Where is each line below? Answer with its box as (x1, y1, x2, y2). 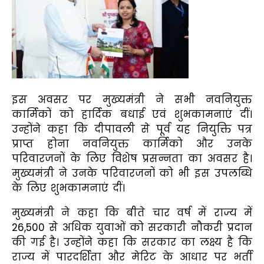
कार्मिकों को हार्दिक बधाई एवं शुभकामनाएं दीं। (12, 107, 252, 121)
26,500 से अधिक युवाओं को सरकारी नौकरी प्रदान (12, 220, 252, 235)
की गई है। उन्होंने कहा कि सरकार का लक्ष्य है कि (12, 235, 252, 249)
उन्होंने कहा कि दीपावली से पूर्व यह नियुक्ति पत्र (12, 121, 252, 136)
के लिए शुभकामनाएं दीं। (12, 180, 125, 195)
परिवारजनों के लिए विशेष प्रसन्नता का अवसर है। (12, 151, 252, 166)
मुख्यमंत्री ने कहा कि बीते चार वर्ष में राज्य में (12, 205, 252, 220)
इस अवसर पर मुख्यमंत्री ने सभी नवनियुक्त (12, 92, 252, 107)
